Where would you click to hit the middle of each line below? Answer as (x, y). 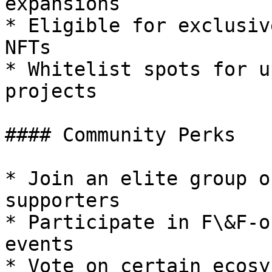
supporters (63, 200)
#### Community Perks (120, 135)
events (39, 244)
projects (51, 91)
